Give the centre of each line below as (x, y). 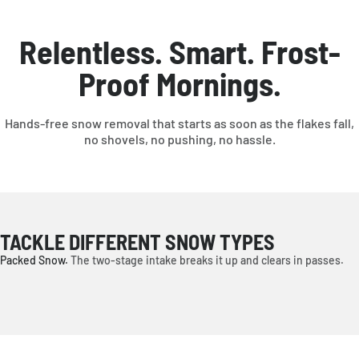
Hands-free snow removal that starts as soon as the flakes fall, (179, 123)
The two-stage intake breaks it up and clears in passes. (207, 260)
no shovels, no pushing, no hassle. (179, 139)
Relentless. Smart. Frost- (179, 51)
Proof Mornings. (179, 83)
